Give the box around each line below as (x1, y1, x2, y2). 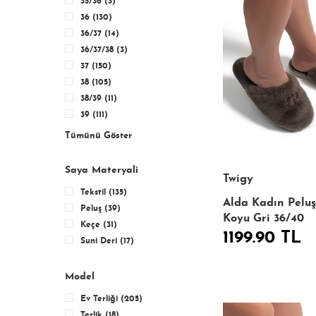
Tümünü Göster (65, 131, 132, 140)
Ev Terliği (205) (80, 295, 142, 303)
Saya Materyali (65, 165, 138, 176)
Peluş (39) (80, 205, 121, 213)
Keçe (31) (80, 221, 117, 229)
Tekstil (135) (80, 188, 127, 197)
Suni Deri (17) (80, 237, 134, 245)
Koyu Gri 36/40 (223, 213, 304, 225)
